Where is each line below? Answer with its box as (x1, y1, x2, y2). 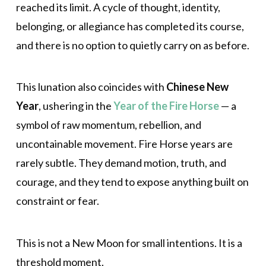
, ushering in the (38, 99, 113, 113)
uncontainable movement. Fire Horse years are (15, 137, 233, 151)
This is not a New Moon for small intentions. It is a (15, 236, 242, 249)
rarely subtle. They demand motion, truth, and (15, 156, 226, 170)
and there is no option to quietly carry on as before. (15, 38, 249, 52)
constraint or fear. (15, 194, 99, 208)
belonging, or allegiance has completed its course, (15, 19, 244, 33)
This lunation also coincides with (15, 80, 166, 94)
